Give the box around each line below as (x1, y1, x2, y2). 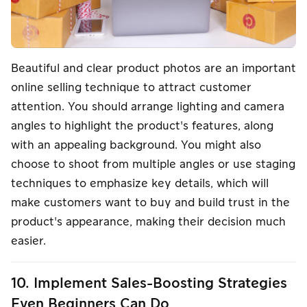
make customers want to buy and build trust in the (11, 195, 290, 210)
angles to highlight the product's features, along (11, 118, 273, 134)
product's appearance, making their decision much (11, 214, 286, 230)
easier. (11, 233, 46, 249)
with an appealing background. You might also (11, 137, 261, 153)
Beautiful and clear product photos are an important (11, 60, 296, 76)
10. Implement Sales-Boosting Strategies (11, 273, 287, 293)
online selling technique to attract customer (11, 79, 251, 95)
